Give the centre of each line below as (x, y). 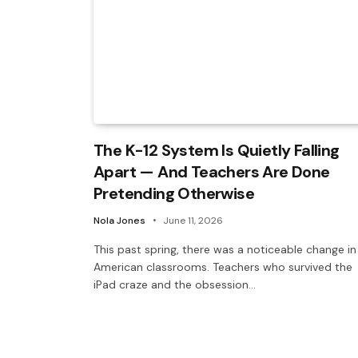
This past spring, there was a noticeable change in (225, 249)
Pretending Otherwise (174, 193)
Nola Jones (119, 220)
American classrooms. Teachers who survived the (223, 267)
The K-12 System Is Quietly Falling (217, 150)
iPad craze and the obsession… (175, 284)
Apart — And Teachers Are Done (212, 171)
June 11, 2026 (193, 220)
